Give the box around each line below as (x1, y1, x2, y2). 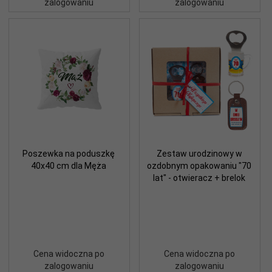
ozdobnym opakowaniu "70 (147, 160, 251, 171)
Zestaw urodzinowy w (156, 148, 242, 158)
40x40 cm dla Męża (31, 160, 106, 171)
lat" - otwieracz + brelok (153, 172, 245, 183)
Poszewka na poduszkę (22, 148, 115, 158)
